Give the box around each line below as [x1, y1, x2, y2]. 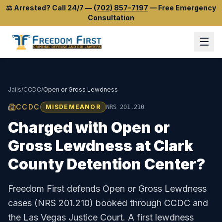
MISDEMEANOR [45, 103, 101, 111]
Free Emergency [158, 3, 216, 12]
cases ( [8, 198, 38, 208]
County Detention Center [8, 155, 196, 173]
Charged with [8, 118, 111, 136]
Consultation [88, 13, 134, 22]
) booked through [90, 198, 164, 208]
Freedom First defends [8, 183, 103, 194]
